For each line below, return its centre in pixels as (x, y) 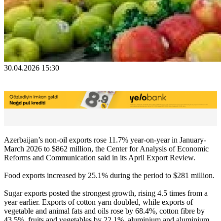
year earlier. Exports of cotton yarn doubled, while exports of (98, 202)
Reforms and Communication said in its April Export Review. (100, 157)
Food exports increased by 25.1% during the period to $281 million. (109, 175)
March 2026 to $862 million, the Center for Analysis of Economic (106, 148)
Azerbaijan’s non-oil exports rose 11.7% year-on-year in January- (105, 140)
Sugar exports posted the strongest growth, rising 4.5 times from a (106, 193)
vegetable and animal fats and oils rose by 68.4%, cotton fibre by (104, 211)
